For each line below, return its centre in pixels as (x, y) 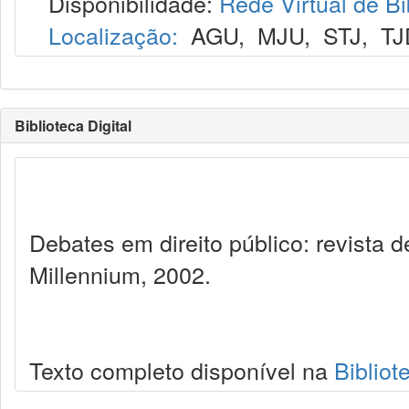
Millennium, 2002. (120, 274)
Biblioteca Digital (73, 126)
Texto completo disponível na (182, 370)
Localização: (113, 35)
